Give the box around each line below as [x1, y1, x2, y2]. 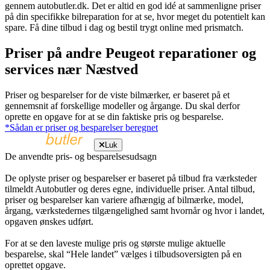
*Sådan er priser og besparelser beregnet [5, 122, 158, 133]
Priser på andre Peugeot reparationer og [5, 45, 256, 61]
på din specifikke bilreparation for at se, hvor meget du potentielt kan [5, 11, 265, 22]
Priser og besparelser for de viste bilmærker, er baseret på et [5, 89, 230, 100]
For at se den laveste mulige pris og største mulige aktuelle [5, 237, 225, 248]
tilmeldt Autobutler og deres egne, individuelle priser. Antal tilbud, [5, 183, 255, 194]
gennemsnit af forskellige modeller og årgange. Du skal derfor [5, 100, 240, 111]
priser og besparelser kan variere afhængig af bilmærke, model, [5, 194, 243, 205]
